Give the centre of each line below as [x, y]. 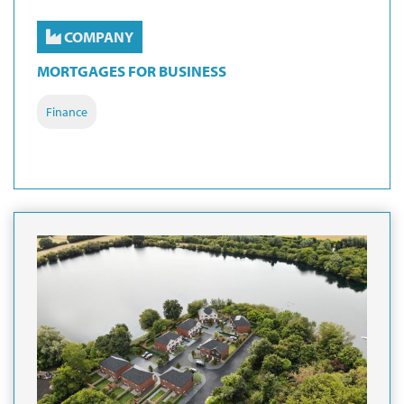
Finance [67, 112]
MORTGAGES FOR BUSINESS [132, 71]
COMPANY [97, 37]
